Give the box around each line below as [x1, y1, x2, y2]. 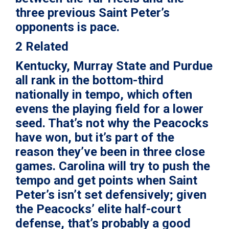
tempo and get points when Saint [15, 173, 197, 188]
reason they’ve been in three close [15, 145, 205, 159]
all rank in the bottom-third [15, 73, 164, 88]
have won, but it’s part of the [15, 130, 174, 145]
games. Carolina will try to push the [15, 159, 210, 174]
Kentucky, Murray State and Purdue [15, 59, 213, 74]
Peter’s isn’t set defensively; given [15, 188, 207, 202]
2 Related [15, 39, 68, 54]
